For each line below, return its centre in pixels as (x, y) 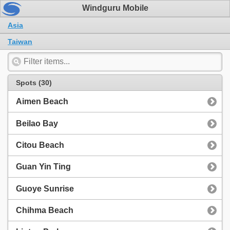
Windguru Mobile (115, 8)
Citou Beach (40, 145)
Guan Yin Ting (43, 167)
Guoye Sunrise (45, 188)
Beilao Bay (37, 123)
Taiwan (20, 41)
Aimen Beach (42, 102)
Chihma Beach (45, 210)
